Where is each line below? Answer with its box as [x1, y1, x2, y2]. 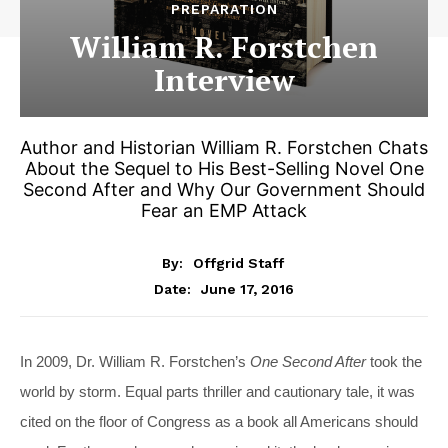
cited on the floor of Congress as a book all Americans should [20, 412, 418, 430]
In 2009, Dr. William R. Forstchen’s [20, 352, 250, 370]
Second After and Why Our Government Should [23, 179, 425, 200]
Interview [153, 60, 295, 100]
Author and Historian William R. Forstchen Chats [20, 137, 428, 158]
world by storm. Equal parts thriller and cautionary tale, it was [20, 382, 415, 400]
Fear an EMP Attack [141, 200, 307, 221]
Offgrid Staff [192, 254, 284, 271]
